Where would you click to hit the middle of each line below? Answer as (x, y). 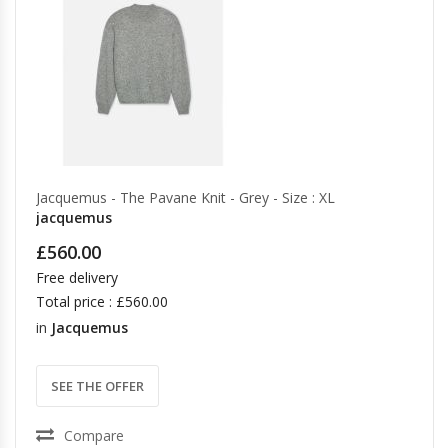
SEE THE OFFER (97, 386)
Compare (94, 435)
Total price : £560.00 (102, 301)
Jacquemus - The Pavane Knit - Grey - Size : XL (185, 197)
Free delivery (77, 277)
